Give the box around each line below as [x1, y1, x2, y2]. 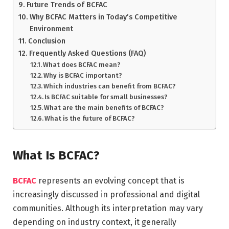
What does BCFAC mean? [43, 61, 121, 69]
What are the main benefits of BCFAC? [44, 104, 165, 112]
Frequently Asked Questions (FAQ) [29, 49, 146, 58]
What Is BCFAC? [13, 148, 100, 163]
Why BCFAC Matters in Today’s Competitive [29, 12, 177, 22]
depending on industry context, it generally [13, 217, 176, 227]
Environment [29, 24, 73, 34]
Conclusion [28, 36, 65, 46]
